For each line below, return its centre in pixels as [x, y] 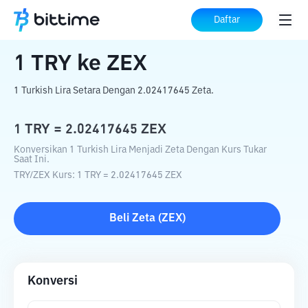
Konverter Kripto [109, 21]
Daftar [227, 20]
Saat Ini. [32, 159]
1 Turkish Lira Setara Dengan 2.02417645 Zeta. [114, 91]
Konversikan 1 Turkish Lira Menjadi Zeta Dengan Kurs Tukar [140, 150]
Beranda [35, 21]
